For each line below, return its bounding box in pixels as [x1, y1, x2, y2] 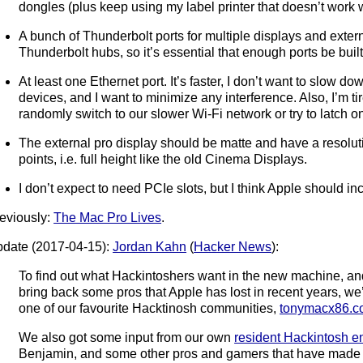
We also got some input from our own [19, 330, 235, 344]
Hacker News [194, 239, 272, 254]
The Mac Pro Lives [53, 210, 162, 224]
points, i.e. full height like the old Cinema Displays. [19, 152, 308, 166]
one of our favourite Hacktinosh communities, [19, 301, 280, 315]
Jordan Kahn [113, 239, 187, 254]
